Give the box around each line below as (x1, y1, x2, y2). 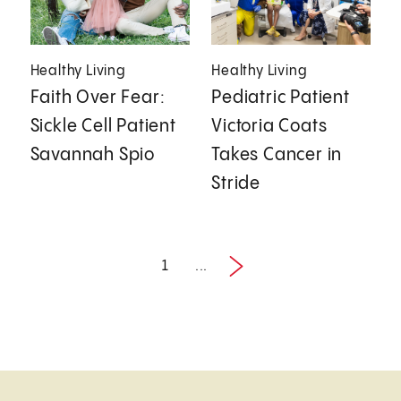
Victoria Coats (211, 116, 328, 136)
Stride (211, 174, 261, 193)
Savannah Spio (30, 145, 156, 165)
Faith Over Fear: (30, 88, 166, 107)
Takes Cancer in (211, 145, 343, 165)
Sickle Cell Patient (30, 116, 176, 136)
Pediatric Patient (211, 88, 350, 107)
